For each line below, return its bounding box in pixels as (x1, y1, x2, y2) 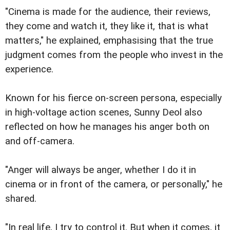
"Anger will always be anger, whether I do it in (5, 164, 196, 176)
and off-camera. (5, 136, 74, 147)
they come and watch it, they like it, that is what (5, 21, 208, 32)
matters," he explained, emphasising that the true (5, 35, 213, 47)
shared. (5, 193, 36, 205)
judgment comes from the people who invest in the (5, 49, 223, 61)
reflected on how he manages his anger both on (5, 121, 209, 133)
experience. (5, 64, 53, 75)
